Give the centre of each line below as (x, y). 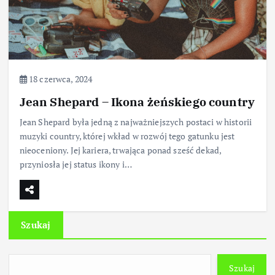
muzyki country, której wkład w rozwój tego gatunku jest (127, 136)
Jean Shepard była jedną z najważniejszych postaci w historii (136, 122)
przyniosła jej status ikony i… (76, 164)
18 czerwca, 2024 (60, 79)
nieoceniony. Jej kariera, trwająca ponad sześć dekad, (120, 150)
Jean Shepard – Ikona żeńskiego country (137, 101)
